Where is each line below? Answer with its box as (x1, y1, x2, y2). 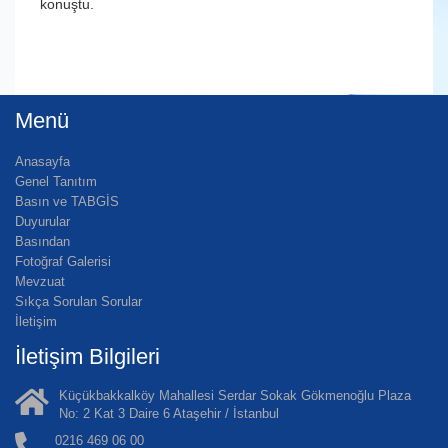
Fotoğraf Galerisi (15, 254, 111, 270)
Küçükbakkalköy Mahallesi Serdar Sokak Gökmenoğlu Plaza (59, 388, 411, 404)
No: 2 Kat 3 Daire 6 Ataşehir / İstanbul (59, 406, 279, 422)
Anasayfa (15, 154, 70, 170)
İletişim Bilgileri (15, 344, 160, 370)
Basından (15, 234, 70, 250)
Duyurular (15, 214, 70, 230)
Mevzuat (15, 274, 65, 290)
